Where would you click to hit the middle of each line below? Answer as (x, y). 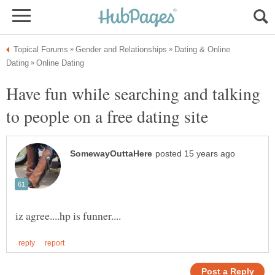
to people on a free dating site (107, 116)
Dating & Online (202, 49)
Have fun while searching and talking (133, 93)
